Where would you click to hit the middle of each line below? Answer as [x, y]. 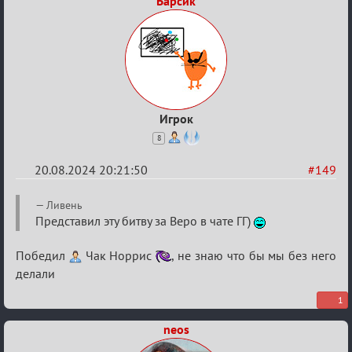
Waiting [45, 224]
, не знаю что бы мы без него [254, 255]
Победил [42, 255]
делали [35, 273]
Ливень [64, 205]
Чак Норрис [119, 255]
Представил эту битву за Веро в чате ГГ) [145, 221]
